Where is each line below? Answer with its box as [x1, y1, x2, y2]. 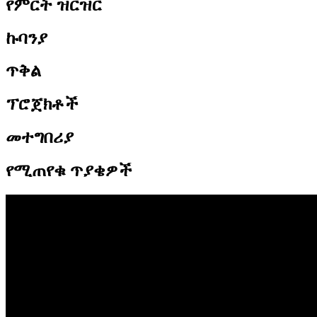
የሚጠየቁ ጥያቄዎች [6, 161, 132, 180]
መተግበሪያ [6, 128, 74, 147]
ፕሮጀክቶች [6, 95, 79, 114]
